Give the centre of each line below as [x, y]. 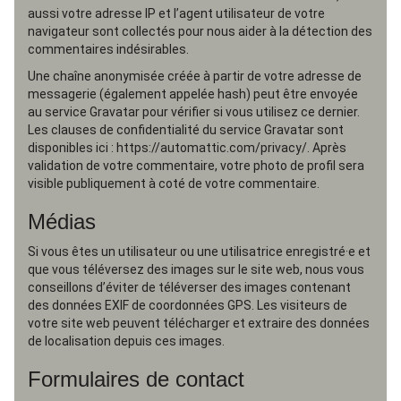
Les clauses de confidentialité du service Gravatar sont [186, 130]
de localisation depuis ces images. [126, 341]
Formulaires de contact [136, 379]
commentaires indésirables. [108, 49]
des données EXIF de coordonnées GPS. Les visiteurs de [188, 305]
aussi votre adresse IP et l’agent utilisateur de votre [176, 13]
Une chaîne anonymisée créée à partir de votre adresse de [195, 76]
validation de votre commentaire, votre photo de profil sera [196, 166]
